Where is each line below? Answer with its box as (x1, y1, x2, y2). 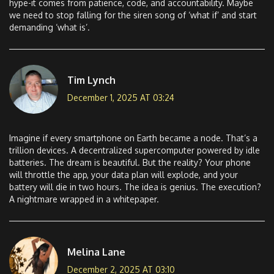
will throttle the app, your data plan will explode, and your (9, 169, 238, 180)
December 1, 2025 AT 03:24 (67, 92, 174, 103)
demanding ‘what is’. (9, 22, 90, 33)
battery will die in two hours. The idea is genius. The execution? (9, 182, 261, 193)
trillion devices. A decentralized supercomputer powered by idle (9, 145, 260, 156)
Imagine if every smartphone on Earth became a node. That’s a (9, 133, 257, 144)
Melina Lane (67, 245, 125, 258)
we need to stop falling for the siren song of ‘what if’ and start (9, 10, 257, 21)
